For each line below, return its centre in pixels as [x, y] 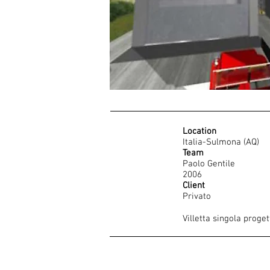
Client [194, 186]
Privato [197, 196]
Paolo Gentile [209, 164]
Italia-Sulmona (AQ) [221, 142]
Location [199, 131]
